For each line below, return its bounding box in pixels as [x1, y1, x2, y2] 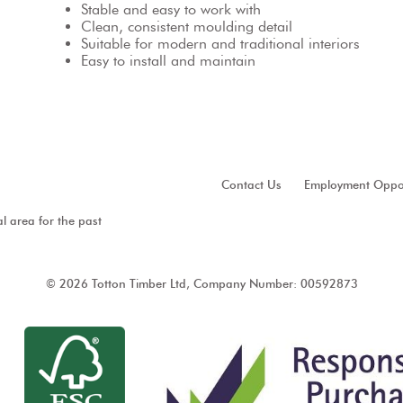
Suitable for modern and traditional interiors [81, 35, 360, 53]
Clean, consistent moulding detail [81, 18, 292, 36]
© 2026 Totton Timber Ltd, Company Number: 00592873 [45, 277, 358, 291]
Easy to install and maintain [81, 52, 255, 70]
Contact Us [221, 178, 282, 193]
